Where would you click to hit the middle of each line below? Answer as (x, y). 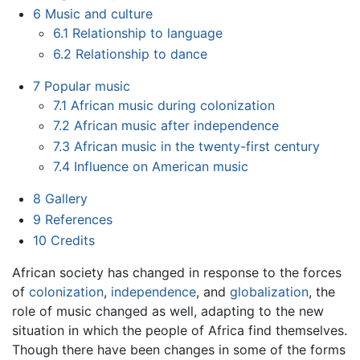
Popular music (87, 86)
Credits (72, 240)
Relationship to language (148, 33)
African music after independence (177, 126)
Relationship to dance (142, 53)
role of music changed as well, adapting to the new (168, 311)
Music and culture (98, 14)
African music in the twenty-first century (197, 146)
